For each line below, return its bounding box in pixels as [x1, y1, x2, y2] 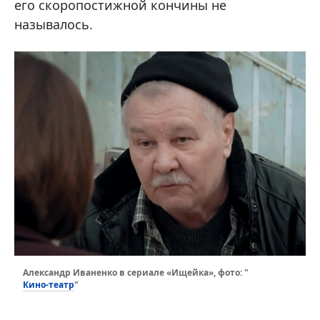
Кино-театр [23, 278, 74, 291]
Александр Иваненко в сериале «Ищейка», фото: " [23, 266, 249, 279]
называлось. [14, 16, 93, 33]
